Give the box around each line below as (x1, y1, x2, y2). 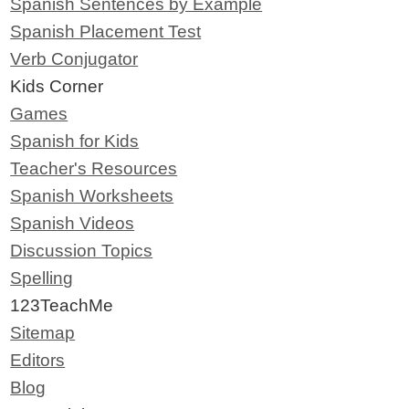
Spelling (10, 267, 74, 288)
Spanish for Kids (10, 131, 140, 151)
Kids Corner (10, 76, 104, 96)
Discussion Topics (10, 240, 153, 260)
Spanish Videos (10, 213, 135, 233)
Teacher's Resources (10, 158, 178, 178)
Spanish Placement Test (10, 21, 202, 41)
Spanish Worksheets (10, 185, 174, 205)
